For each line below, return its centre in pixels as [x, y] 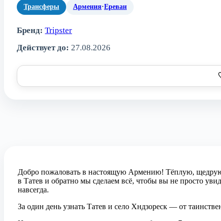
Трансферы [41, 6]
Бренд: [30, 30]
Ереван [115, 6]
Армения [87, 6]
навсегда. [33, 189]
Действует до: [43, 47]
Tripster [58, 30]
